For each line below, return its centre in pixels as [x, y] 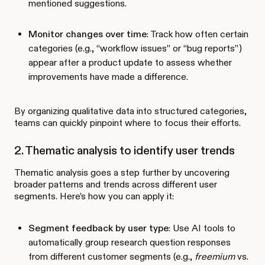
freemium [215, 256]
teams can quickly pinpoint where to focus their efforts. [127, 122]
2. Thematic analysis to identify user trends [125, 150]
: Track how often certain [198, 34]
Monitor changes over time [88, 34]
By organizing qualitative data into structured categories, [130, 111]
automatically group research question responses [130, 242]
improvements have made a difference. [108, 76]
